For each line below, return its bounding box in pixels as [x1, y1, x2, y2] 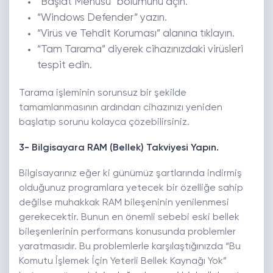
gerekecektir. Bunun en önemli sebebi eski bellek [19, 213, 239, 223]
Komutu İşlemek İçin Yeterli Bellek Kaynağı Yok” [19, 257, 227, 267]
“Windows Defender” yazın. [37, 13, 167, 24]
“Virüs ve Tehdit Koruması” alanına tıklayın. [37, 29, 235, 40]
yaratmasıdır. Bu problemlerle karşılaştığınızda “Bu [19, 242, 241, 252]
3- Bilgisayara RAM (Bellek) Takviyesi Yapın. [19, 143, 219, 154]
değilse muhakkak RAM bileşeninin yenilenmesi [19, 198, 229, 208]
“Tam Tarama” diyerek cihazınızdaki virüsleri [37, 44, 243, 55]
